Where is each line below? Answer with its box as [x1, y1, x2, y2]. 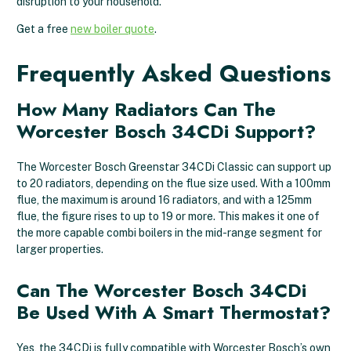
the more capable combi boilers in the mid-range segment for [16, 226, 322, 239]
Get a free [16, 23, 71, 35]
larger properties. [16, 243, 103, 255]
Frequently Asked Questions [16, 56, 331, 90]
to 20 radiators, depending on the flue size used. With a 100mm [16, 177, 331, 190]
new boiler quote [71, 23, 154, 35]
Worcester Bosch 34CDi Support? [16, 118, 316, 145]
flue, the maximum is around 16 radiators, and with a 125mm [16, 194, 312, 206]
